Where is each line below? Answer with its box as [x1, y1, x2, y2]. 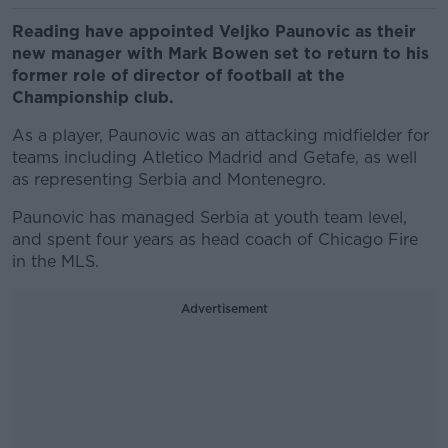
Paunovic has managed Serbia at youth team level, [12, 208, 407, 227]
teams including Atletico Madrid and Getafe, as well [12, 148, 417, 167]
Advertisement [180, 301, 268, 316]
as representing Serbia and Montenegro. [12, 170, 326, 189]
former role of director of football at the [12, 66, 345, 85]
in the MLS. [12, 252, 99, 271]
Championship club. [12, 88, 179, 107]
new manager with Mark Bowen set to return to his [12, 44, 429, 63]
